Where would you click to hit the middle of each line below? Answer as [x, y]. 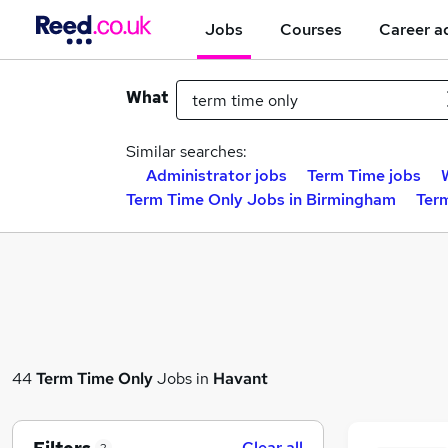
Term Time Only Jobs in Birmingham [261, 199]
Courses [311, 29]
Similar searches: [186, 151]
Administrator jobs [216, 175]
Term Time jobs [364, 175]
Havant [240, 378]
